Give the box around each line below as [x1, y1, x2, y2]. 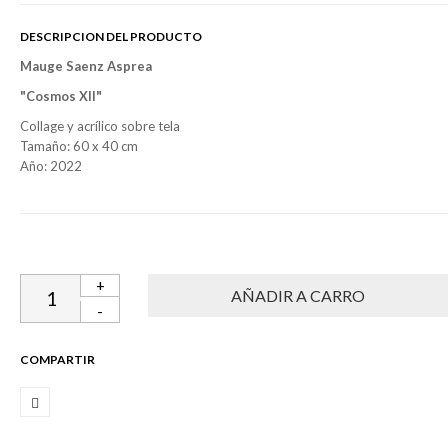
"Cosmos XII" [20, 87, 102, 104]
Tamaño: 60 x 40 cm [20, 137, 141, 154]
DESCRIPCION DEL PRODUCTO [20, 28, 202, 44]
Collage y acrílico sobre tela [20, 117, 180, 134]
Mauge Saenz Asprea [20, 57, 152, 74]
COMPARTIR [20, 351, 95, 367]
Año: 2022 [20, 157, 82, 174]
